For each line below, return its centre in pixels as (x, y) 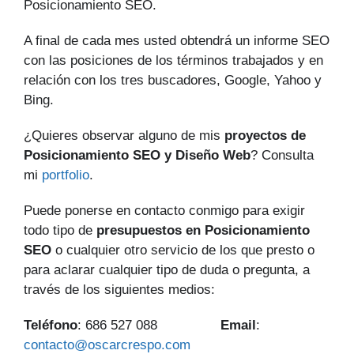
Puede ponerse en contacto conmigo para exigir (164, 211)
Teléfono (51, 326)
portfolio (66, 175)
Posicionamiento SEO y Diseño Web (137, 156)
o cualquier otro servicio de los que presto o (183, 250)
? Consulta (282, 156)
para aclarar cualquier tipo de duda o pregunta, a (167, 270)
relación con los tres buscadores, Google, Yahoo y (173, 81)
